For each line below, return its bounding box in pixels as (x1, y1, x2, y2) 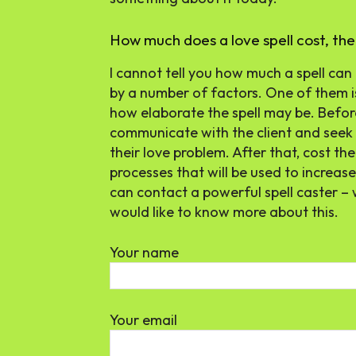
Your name (110, 243, 179, 262)
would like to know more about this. (110, 203, 339, 222)
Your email (110, 311, 177, 330)
